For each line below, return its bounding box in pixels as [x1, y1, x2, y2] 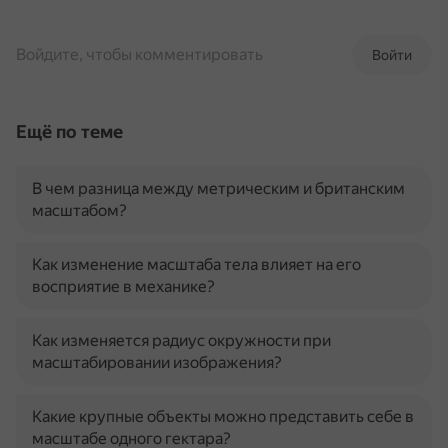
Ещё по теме [16, 121, 123, 142]
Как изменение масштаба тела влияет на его [32, 255, 361, 274]
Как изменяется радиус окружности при [32, 331, 331, 350]
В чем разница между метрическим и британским [32, 179, 405, 198]
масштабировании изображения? [32, 353, 282, 372]
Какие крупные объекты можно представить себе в [32, 407, 414, 426]
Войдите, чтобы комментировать [16, 45, 263, 64]
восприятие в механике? [32, 277, 215, 296]
